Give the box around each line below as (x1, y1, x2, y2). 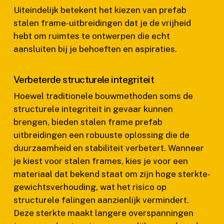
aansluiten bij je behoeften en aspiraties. (13, 44, 177, 54)
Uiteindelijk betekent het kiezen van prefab (13, 5, 186, 15)
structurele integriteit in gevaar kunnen (13, 103, 173, 114)
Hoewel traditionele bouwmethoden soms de (13, 90, 193, 101)
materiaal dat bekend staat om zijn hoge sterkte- (13, 168, 210, 179)
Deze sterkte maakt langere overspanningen (13, 207, 193, 218)
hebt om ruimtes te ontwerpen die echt (13, 31, 170, 41)
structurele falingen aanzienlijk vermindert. (13, 194, 189, 205)
